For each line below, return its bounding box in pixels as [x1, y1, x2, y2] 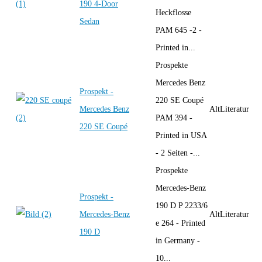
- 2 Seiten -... [156, 148, 200, 157]
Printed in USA [156, 130, 206, 140]
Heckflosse [156, 8, 191, 17]
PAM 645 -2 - [156, 25, 202, 35]
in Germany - [156, 236, 200, 245]
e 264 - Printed [156, 218, 205, 227]
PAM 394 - [156, 113, 192, 122]
